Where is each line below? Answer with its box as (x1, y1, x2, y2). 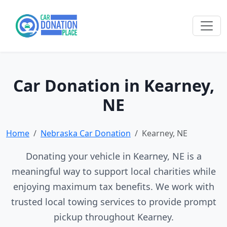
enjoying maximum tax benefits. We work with (13, 180, 214, 193)
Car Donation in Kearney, (13, 74, 214, 96)
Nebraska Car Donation (41, 128, 131, 139)
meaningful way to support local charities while (11, 165, 216, 177)
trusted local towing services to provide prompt (11, 196, 216, 208)
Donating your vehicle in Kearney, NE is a (25, 150, 202, 162)
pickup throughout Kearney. (53, 211, 174, 223)
